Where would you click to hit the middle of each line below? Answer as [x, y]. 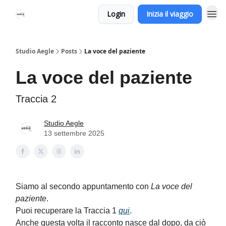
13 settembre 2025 [74, 133]
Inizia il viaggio [170, 14]
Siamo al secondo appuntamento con [83, 186]
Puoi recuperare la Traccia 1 [67, 211]
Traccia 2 [36, 99]
